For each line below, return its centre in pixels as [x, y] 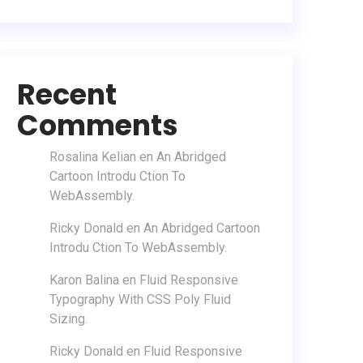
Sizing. [68, 318]
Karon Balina [84, 280]
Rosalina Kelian [93, 156]
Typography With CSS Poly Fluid [140, 299]
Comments [98, 125]
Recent [67, 94]
